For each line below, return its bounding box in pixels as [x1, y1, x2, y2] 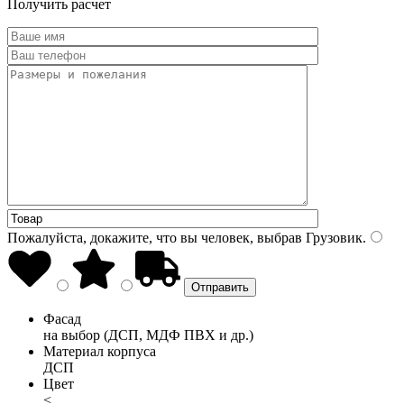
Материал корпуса [43, 343, 156, 359]
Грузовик [302, 229, 363, 245]
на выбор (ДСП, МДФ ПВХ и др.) [43, 326, 253, 343]
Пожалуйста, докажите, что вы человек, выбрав [7, 229, 302, 245]
